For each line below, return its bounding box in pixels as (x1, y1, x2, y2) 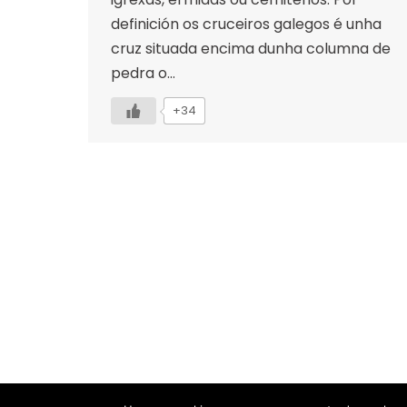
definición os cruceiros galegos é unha (111, 13, 382, 35)
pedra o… (111, 62, 175, 84)
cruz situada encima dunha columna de (111, 37, 391, 59)
